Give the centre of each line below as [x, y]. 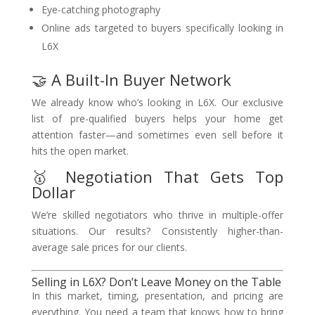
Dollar [53, 192]
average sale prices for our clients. [109, 247]
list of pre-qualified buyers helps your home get [157, 118]
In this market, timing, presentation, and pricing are [157, 296]
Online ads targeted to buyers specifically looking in [162, 28]
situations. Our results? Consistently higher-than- [157, 231]
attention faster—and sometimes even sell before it [157, 135]
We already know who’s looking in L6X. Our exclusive [157, 102]
